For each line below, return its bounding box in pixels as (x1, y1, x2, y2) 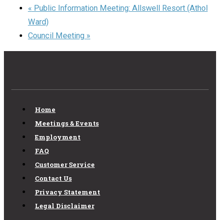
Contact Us (35, 173, 72, 183)
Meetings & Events (35, 118, 99, 128)
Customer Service (35, 160, 95, 169)
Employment (35, 132, 81, 141)
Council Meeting (27, 31, 86, 41)
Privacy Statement (35, 187, 100, 196)
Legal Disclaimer (35, 201, 94, 210)
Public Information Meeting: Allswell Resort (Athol (31, 3, 208, 13)
